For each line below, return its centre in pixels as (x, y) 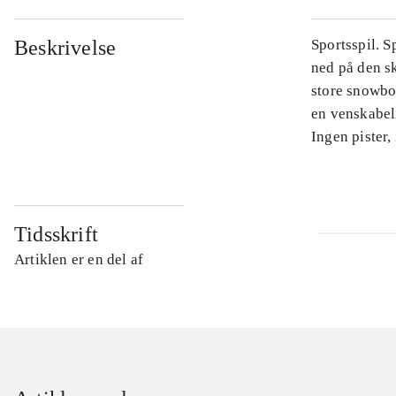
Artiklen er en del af (79, 260)
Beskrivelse (65, 48)
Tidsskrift (56, 235)
